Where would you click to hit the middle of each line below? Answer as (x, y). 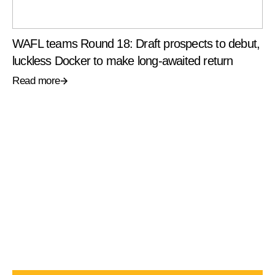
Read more (36, 81)
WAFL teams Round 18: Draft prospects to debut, (136, 44)
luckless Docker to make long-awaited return (123, 61)
